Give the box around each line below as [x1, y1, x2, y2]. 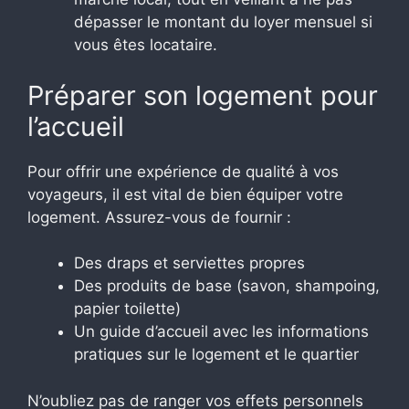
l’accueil [27, 110, 124, 142]
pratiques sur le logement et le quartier [74, 345, 359, 364]
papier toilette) [74, 299, 181, 319]
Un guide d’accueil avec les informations [74, 322, 369, 341]
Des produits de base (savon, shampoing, [74, 277, 380, 296]
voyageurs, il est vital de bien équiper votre [27, 184, 343, 204]
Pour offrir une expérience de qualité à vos [27, 162, 339, 181]
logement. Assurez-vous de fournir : [27, 207, 291, 226]
